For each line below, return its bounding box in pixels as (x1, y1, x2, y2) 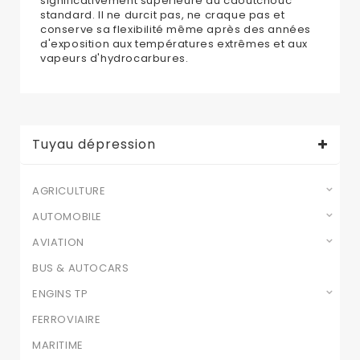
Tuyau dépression (32, 135, 156, 154)
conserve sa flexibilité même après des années (40, 22, 312, 38)
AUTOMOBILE (32, 209, 102, 225)
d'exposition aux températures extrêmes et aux (40, 36, 309, 52)
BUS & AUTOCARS (32, 260, 129, 276)
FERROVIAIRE (32, 312, 101, 328)
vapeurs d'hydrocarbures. (40, 51, 189, 67)
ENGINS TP (32, 286, 88, 302)
